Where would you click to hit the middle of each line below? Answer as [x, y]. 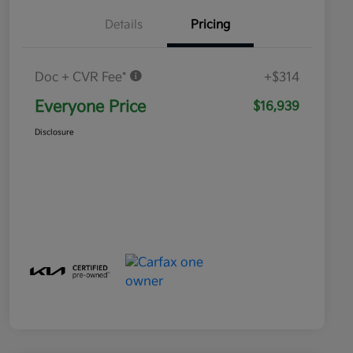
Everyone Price [90, 108]
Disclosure [54, 133]
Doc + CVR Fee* [82, 78]
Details [124, 25]
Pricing [210, 25]
